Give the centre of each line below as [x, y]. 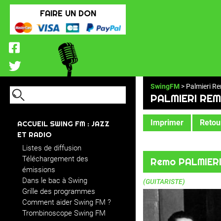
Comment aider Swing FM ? [67, 202]
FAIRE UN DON [68, 13]
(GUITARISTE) [164, 182]
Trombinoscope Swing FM [64, 213]
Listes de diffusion [52, 148]
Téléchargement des [55, 159]
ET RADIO [35, 134]
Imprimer [167, 123]
